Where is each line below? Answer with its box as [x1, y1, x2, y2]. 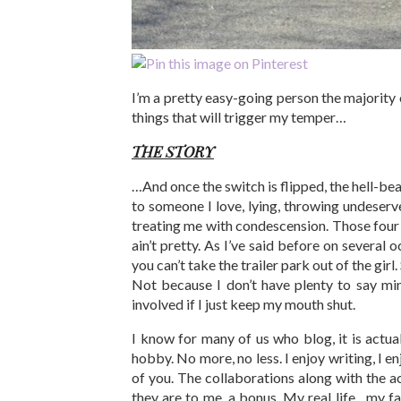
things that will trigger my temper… [132, 107, 346, 125]
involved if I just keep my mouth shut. [132, 294, 355, 312]
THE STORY [132, 141, 214, 161]
